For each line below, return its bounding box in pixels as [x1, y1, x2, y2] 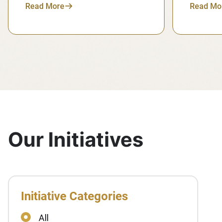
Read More [25, 1, 64, 11]
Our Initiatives [8, 127, 143, 152]
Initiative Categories [21, 189, 128, 203]
